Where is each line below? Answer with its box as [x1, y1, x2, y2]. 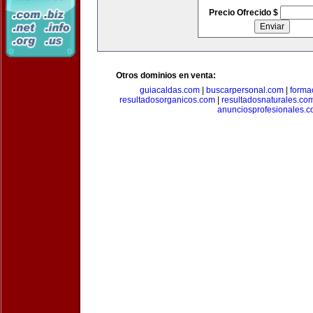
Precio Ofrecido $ [208, 8, 280, 17]
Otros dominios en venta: [116, 71, 216, 80]
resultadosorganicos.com [119, 95, 215, 105]
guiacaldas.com [140, 85, 200, 95]
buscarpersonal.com [206, 85, 284, 95]
